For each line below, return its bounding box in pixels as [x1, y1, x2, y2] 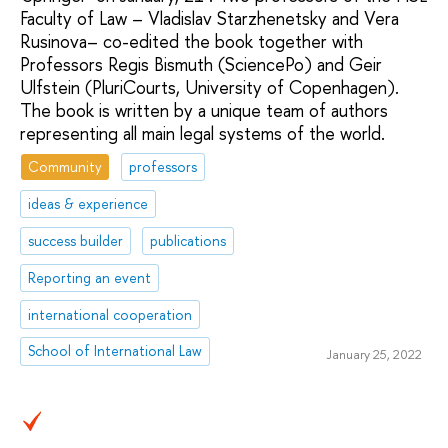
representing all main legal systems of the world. [20, 120, 385, 146]
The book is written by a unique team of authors [20, 97, 388, 123]
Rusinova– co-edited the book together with [20, 28, 363, 54]
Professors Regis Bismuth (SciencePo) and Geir [20, 51, 382, 77]
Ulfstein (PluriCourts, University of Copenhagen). [20, 74, 399, 100]
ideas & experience [28, 194, 149, 214]
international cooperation [28, 304, 193, 324]
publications [150, 230, 227, 250]
